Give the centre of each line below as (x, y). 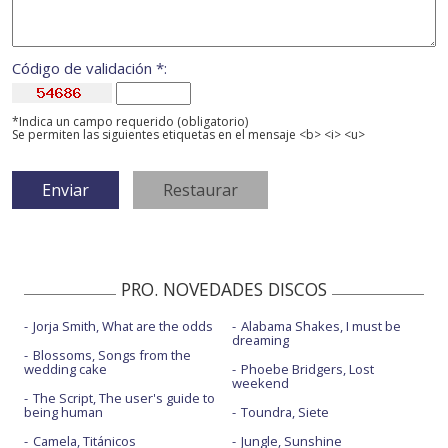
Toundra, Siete (284, 412)
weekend (260, 383)
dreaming (260, 340)
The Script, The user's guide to (124, 398)
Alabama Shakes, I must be (320, 326)
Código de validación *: (89, 68)
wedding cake (65, 369)
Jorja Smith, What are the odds (123, 326)
